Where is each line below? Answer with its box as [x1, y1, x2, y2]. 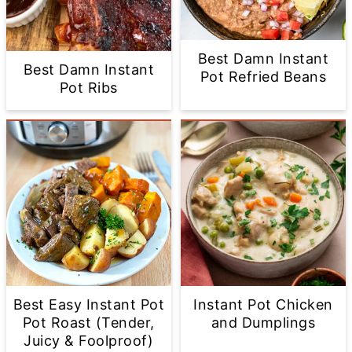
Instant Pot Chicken [193, 296, 333, 313]
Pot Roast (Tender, [22, 314, 155, 332]
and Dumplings [211, 314, 316, 332]
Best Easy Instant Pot [13, 296, 165, 313]
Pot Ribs [59, 79, 118, 96]
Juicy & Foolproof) [24, 332, 154, 350]
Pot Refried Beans [200, 68, 327, 86]
